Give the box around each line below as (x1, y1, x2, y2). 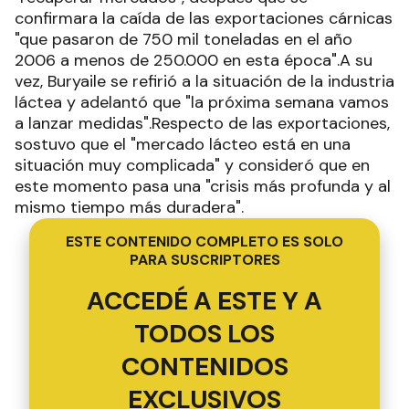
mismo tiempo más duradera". (15, 195, 248, 218)
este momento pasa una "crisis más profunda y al (15, 174, 391, 197)
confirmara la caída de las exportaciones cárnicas (15, 6, 393, 29)
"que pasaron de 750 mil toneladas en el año (15, 27, 352, 50)
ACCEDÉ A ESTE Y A (87, 283, 322, 318)
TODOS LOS (134, 316, 275, 351)
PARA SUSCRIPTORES (129, 249, 280, 269)
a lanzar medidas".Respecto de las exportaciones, (15, 111, 390, 134)
